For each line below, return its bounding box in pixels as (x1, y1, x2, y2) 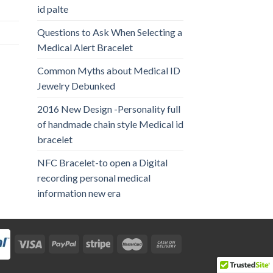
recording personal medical (37, 171, 151, 183)
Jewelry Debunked (37, 79, 115, 91)
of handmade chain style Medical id (37, 118, 183, 130)
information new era (37, 186, 121, 199)
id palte (37, 2, 68, 15)
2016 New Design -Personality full (37, 102, 180, 115)
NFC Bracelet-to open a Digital (37, 156, 168, 168)
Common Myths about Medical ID (37, 64, 180, 76)
